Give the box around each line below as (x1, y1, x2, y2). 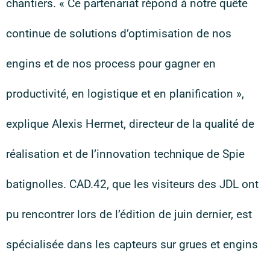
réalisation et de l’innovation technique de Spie (6, 147, 245, 161)
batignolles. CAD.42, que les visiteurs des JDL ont (6, 177, 259, 191)
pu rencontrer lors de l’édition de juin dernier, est (6, 207, 252, 221)
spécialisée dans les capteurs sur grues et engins (6, 237, 258, 251)
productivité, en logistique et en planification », (6, 87, 244, 101)
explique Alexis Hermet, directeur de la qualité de (6, 117, 254, 131)
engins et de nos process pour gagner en (6, 57, 216, 71)
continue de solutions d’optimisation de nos (6, 27, 231, 40)
